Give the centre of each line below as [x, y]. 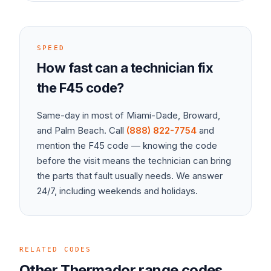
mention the [63, 145]
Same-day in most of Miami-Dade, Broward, [129, 115]
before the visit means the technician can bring [134, 161]
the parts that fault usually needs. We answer [130, 176]
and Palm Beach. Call [80, 130]
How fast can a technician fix [125, 68]
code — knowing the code [161, 145]
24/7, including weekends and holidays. [117, 191]
